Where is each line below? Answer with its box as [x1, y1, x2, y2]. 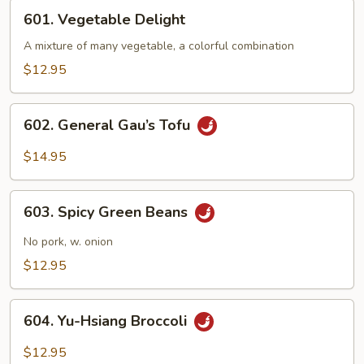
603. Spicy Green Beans [24, 202, 192, 223]
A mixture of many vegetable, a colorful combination [24, 38, 294, 54]
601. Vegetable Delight [24, 10, 185, 29]
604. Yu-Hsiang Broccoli [24, 311, 191, 331]
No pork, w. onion [24, 234, 113, 249]
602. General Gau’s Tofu [24, 115, 194, 136]
